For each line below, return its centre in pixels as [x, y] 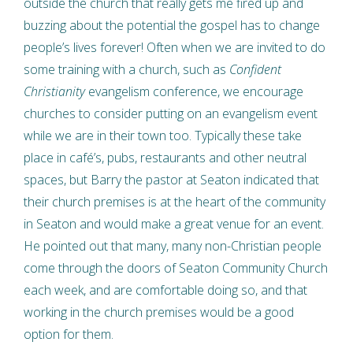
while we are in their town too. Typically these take [163, 135]
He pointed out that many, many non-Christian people [173, 245]
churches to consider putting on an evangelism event [171, 113]
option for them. [69, 334]
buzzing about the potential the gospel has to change [172, 25]
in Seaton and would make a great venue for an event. [174, 223]
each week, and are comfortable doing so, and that [165, 290]
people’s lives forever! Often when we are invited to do [175, 47]
